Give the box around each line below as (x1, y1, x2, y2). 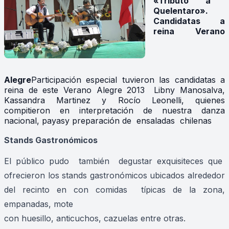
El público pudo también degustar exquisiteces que (4, 156, 225, 167)
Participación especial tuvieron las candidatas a (31, 75, 225, 85)
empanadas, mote (4, 199, 73, 210)
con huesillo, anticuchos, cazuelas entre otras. (4, 213, 186, 224)
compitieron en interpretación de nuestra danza (4, 105, 225, 116)
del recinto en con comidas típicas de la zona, (4, 185, 225, 195)
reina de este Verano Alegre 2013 (4, 85, 145, 96)
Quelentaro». (153, 6, 208, 16)
